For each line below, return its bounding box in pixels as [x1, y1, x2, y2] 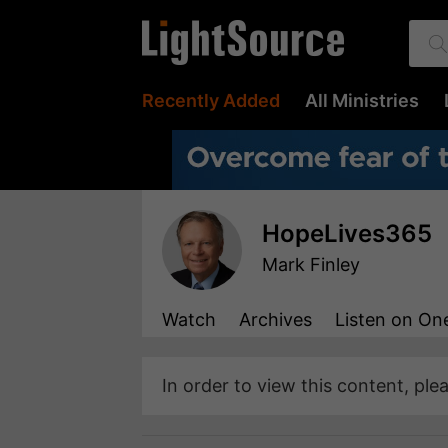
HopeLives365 [262, 219, 432, 248]
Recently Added [142, 90, 280, 111]
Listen [335, 308, 386, 330]
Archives [239, 308, 312, 330]
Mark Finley [262, 254, 360, 275]
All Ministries [305, 90, 419, 111]
